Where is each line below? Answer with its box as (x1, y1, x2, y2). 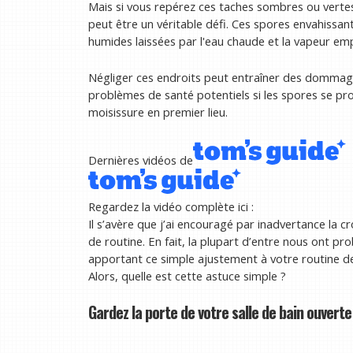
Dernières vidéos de (88, 151, 193, 168)
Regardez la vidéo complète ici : (88, 198, 254, 214)
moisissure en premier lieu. (88, 103, 228, 120)
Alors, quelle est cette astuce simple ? (88, 267, 286, 284)
